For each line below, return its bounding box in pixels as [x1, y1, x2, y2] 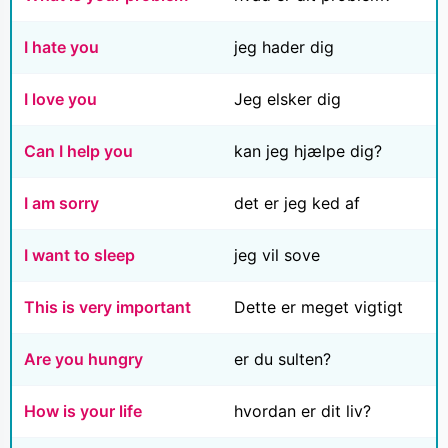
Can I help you [24, 141, 133, 162]
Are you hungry [24, 349, 143, 370]
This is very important [24, 297, 191, 318]
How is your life [24, 401, 142, 422]
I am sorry [24, 193, 99, 214]
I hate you [24, 37, 99, 58]
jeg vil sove [234, 245, 320, 266]
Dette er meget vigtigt [234, 297, 403, 318]
